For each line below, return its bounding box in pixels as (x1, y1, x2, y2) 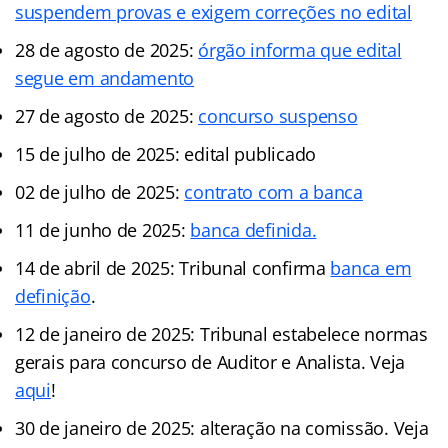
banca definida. (190, 217, 317, 242)
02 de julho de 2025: (15, 179, 185, 204)
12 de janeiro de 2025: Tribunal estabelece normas (15, 321, 428, 346)
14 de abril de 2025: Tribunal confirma (15, 255, 331, 280)
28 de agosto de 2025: (15, 37, 199, 62)
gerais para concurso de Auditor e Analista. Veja (15, 349, 406, 374)
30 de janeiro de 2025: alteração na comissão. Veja (15, 415, 429, 440)
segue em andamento (15, 65, 195, 90)
